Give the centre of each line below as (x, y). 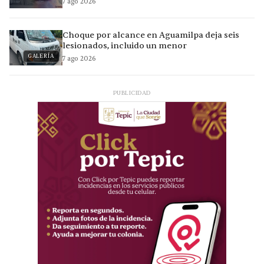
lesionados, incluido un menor (125, 46)
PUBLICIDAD (132, 93)
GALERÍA (41, 56)
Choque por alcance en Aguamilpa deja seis (151, 35)
